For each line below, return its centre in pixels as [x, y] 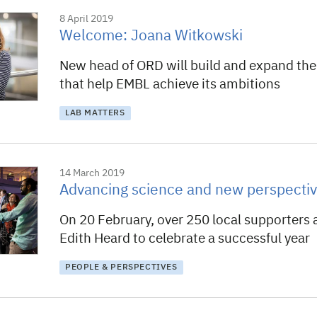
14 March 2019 [92, 173]
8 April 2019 [86, 19]
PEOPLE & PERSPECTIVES [121, 267]
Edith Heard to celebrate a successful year [185, 239]
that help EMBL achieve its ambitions [170, 85]
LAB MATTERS [95, 113]
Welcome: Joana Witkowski [151, 36]
